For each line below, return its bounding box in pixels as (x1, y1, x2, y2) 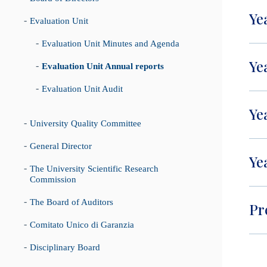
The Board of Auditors (30, 197, 113, 207)
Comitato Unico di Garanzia (30, 220, 134, 229)
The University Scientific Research (30, 164, 159, 173)
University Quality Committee (30, 119, 141, 128)
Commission (30, 175, 76, 184)
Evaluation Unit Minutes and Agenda (42, 39, 179, 48)
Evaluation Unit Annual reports (42, 61, 164, 71)
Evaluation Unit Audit (42, 84, 123, 94)
